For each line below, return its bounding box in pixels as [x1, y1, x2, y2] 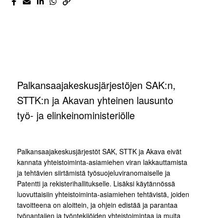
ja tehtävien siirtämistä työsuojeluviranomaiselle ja [17, 168, 170, 178]
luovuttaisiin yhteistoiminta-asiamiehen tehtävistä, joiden [17, 189, 189, 200]
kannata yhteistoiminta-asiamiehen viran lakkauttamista [17, 157, 187, 167]
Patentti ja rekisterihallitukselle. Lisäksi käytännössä [17, 179, 175, 189]
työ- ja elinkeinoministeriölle [17, 108, 135, 123]
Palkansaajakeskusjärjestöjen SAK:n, [17, 78, 176, 92]
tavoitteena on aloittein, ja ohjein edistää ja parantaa [17, 200, 178, 210]
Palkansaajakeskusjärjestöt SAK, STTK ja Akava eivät [17, 146, 182, 157]
